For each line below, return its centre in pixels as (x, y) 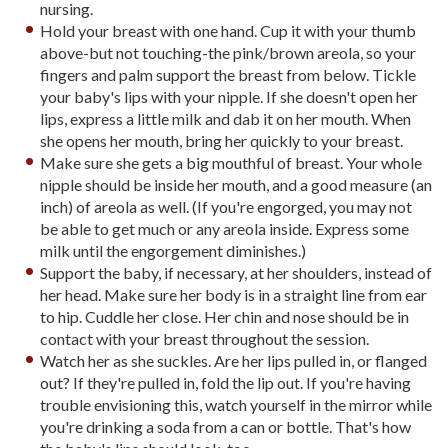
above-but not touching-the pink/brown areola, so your (228, 52)
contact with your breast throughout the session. (205, 338)
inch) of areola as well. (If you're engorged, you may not (226, 206)
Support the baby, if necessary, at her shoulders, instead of (236, 272)
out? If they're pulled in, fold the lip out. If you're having (226, 382)
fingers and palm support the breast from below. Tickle (228, 74)
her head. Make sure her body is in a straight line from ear (234, 294)
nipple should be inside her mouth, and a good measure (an (236, 184)
